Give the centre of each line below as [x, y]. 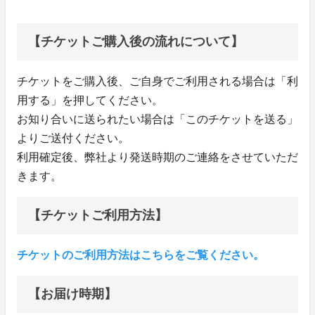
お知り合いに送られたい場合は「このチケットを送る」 [157, 119]
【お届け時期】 [72, 294]
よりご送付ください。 [73, 138]
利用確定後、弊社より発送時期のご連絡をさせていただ [157, 157]
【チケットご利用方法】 [98, 215]
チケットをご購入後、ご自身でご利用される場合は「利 [157, 81]
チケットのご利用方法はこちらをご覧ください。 [141, 255]
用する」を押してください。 [90, 100]
